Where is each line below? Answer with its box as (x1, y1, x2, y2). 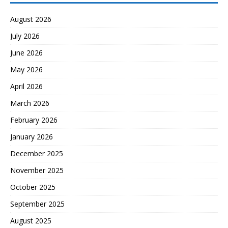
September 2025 (10, 199, 65, 209)
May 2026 (10, 65, 43, 75)
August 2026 (10, 14, 51, 24)
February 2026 (10, 115, 58, 125)
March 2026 (10, 98, 49, 108)
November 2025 (10, 165, 64, 176)
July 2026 (10, 31, 40, 41)
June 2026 (10, 48, 43, 58)
